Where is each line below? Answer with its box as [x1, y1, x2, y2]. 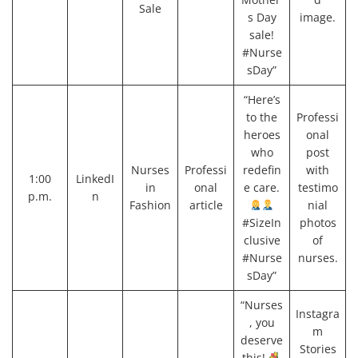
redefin [242, 161, 281, 177]
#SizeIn [242, 214, 281, 230]
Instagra [296, 305, 340, 321]
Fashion [129, 197, 171, 213]
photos [299, 214, 336, 230]
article [189, 197, 223, 213]
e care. [244, 179, 280, 195]
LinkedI [76, 170, 114, 186]
